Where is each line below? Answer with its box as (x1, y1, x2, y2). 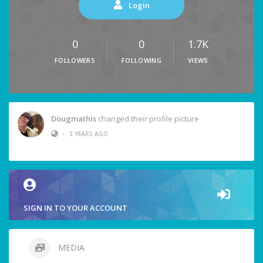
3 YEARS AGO (69, 129, 108, 138)
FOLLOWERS (55, 56, 95, 65)
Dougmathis (51, 113, 96, 124)
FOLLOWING (122, 56, 161, 65)
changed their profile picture (96, 113, 199, 124)
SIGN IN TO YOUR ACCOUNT (23, 203, 127, 214)
